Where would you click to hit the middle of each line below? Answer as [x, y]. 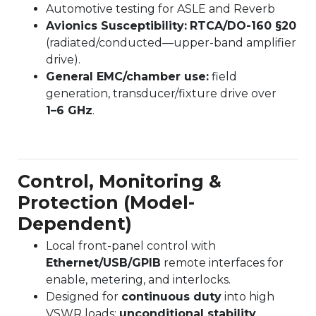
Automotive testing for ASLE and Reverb [160, 8]
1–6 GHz [69, 110]
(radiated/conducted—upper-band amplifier [171, 42]
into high [248, 296]
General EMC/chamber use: [127, 76]
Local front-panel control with [131, 245]
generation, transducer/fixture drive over [161, 93]
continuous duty [171, 296]
